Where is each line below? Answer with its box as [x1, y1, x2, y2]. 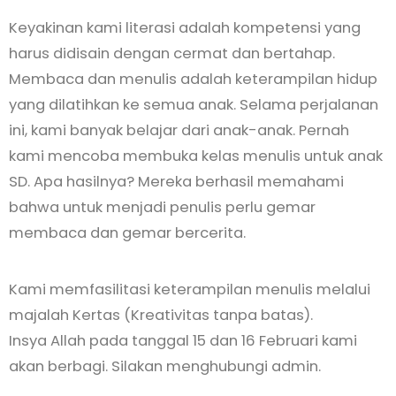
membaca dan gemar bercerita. [9, 223, 246, 244]
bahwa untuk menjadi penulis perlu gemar [9, 197, 316, 218]
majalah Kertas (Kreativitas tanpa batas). [9, 305, 313, 326]
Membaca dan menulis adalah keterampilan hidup [9, 69, 377, 90]
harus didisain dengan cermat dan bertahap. [9, 43, 335, 65]
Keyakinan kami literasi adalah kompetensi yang [9, 18, 361, 39]
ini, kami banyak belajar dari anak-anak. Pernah [9, 120, 349, 141]
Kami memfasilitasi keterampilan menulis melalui [9, 279, 370, 301]
